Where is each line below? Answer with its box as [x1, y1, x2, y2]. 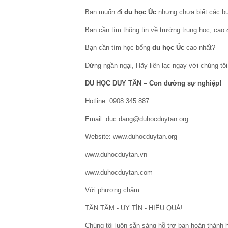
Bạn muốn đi [85, 8, 124, 16]
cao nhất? [184, 44, 215, 51]
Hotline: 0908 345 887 [85, 97, 149, 105]
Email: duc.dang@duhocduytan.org [85, 115, 188, 123]
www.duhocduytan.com [85, 168, 153, 176]
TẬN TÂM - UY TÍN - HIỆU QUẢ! [85, 204, 183, 212]
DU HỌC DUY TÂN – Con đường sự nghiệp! [85, 79, 221, 87]
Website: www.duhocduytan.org [85, 133, 177, 140]
